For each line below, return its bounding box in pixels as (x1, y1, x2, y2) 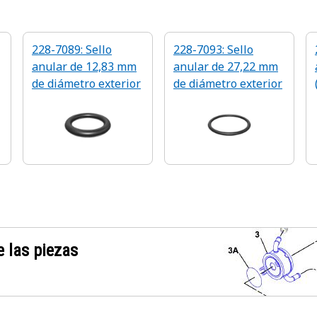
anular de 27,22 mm (173, 59, 278, 74)
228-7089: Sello (32, 42, 112, 57)
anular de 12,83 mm (32, 59, 137, 74)
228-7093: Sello (173, 42, 253, 57)
